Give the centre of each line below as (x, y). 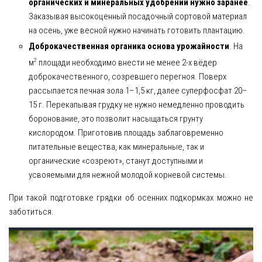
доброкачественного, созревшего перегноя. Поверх (127, 77)
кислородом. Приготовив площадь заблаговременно (126, 133)
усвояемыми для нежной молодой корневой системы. (127, 175)
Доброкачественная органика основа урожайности (129, 46)
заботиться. (31, 212)
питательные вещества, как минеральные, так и (116, 147)
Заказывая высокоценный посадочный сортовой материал (137, 16)
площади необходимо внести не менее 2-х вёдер (127, 63)
